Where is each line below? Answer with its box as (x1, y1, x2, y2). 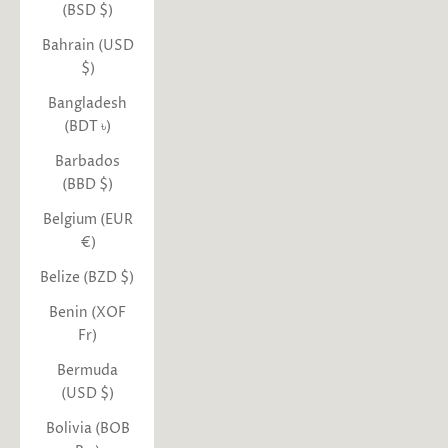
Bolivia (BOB (45, 418, 130, 438)
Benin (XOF (49, 302, 126, 322)
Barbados (55, 151, 120, 171)
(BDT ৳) (64, 116, 111, 136)
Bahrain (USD (41, 35, 134, 55)
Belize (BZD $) (40, 267, 134, 287)
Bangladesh (48, 93, 127, 113)
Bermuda (57, 360, 118, 380)
